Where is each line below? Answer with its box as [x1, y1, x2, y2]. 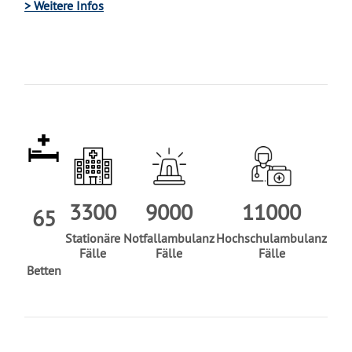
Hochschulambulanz [216, 230, 327, 247]
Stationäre [65, 230, 120, 247]
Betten [26, 262, 61, 279]
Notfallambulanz [123, 230, 214, 247]
